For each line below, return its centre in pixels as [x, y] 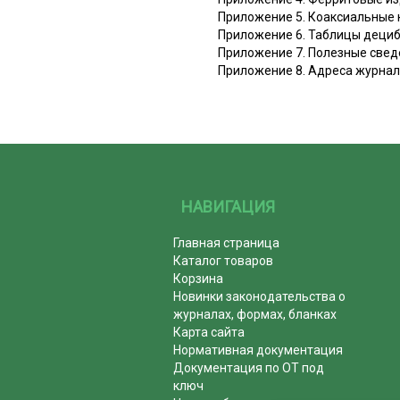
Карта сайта [209, 332]
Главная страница [227, 242]
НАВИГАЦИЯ [229, 206]
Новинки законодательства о [260, 296]
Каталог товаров [224, 260]
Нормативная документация [258, 350]
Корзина [199, 278]
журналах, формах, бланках [255, 314]
